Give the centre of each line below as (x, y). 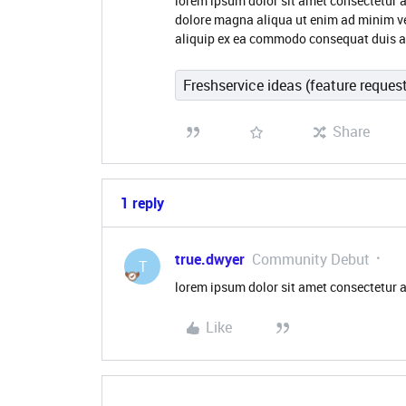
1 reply (142, 203)
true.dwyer (210, 259)
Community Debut (311, 259)
